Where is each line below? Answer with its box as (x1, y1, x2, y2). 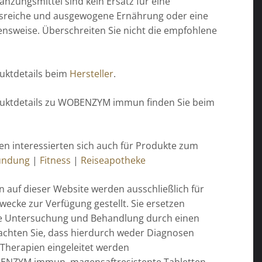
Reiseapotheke (81, 154, 149, 167)
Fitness (40, 154, 71, 167)
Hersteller (70, 67, 114, 81)
